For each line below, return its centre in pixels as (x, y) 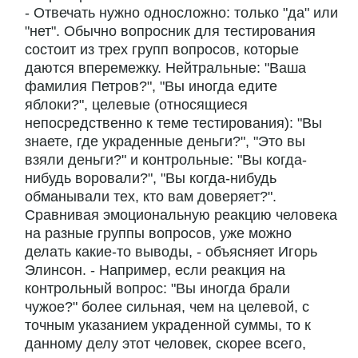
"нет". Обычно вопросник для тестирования (170, 32)
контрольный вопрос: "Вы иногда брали (157, 289)
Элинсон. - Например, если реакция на (155, 270)
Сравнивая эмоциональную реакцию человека (181, 215)
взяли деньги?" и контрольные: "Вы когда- (166, 160)
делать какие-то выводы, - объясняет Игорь (171, 252)
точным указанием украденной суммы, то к (168, 326)
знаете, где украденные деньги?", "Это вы (165, 142)
